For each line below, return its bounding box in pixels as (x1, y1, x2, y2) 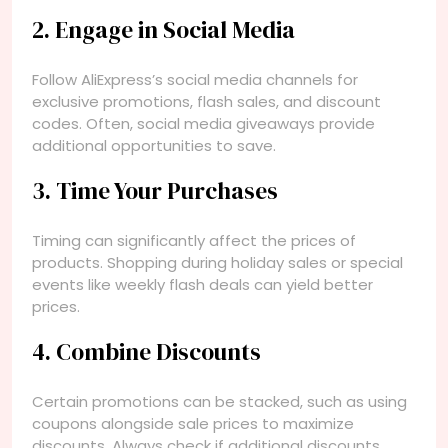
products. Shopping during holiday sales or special (32, 251, 403, 273)
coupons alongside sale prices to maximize (32, 412, 354, 434)
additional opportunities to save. (32, 134, 276, 156)
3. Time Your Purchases (32, 174, 278, 207)
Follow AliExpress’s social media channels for (32, 68, 358, 90)
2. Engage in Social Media (32, 13, 295, 46)
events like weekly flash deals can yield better (32, 273, 373, 295)
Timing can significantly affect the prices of (32, 229, 356, 251)
